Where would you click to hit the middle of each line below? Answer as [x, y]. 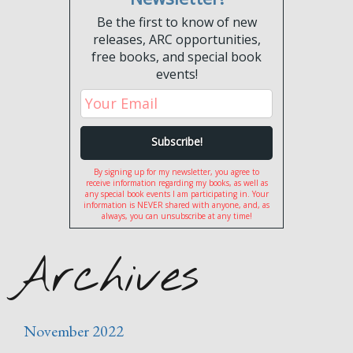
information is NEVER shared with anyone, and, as [176, 205]
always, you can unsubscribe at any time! [176, 216]
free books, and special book [176, 57]
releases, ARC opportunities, [176, 39]
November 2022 [74, 331]
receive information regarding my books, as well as [176, 183]
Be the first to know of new [176, 22]
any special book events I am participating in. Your [176, 194]
